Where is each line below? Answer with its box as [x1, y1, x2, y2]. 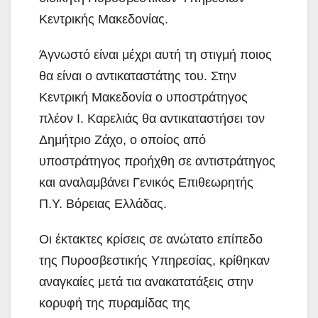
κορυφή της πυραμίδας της [39, 295, 190, 310]
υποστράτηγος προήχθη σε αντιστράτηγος [39, 153, 275, 168]
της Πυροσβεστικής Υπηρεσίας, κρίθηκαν [39, 253, 270, 268]
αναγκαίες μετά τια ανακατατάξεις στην [39, 274, 253, 289]
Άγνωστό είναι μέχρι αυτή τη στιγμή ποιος [39, 47, 272, 62]
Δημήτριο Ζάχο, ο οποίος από [39, 132, 206, 147]
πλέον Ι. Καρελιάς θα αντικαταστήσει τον [39, 111, 265, 126]
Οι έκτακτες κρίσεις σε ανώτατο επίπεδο [39, 231, 263, 246]
